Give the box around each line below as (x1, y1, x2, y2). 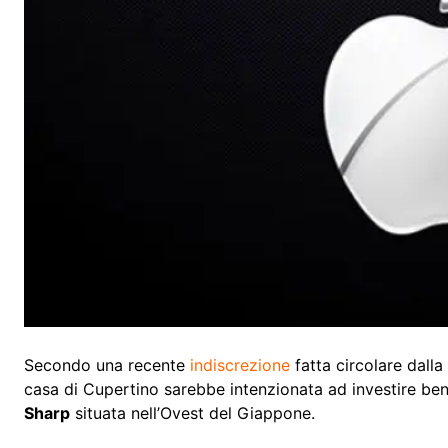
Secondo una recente (24, 355, 190, 376)
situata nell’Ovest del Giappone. (70, 403, 315, 424)
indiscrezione (190, 355, 290, 376)
